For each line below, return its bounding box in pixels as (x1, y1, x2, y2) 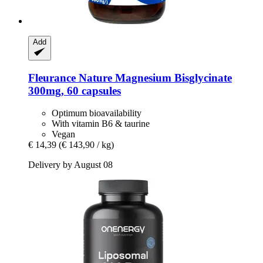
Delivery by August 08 (28, 160, 113, 170)
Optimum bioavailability (52, 108, 141, 119)
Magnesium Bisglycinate (115, 71, 232, 84)
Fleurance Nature (28, 71, 115, 84)
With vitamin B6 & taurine (52, 119, 150, 129)
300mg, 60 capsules (28, 84, 121, 97)
